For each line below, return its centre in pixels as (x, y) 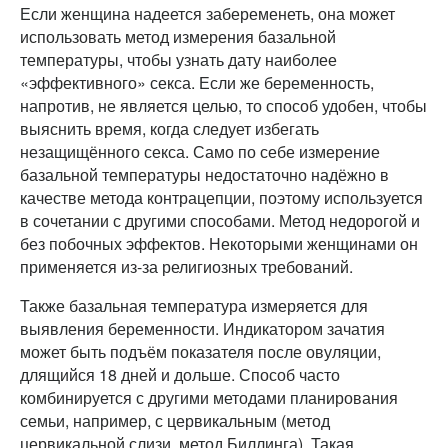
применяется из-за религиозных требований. (186, 266)
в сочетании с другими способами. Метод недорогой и (220, 220)
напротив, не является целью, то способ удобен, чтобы (223, 105)
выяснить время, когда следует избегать (169, 128)
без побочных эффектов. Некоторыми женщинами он (219, 243)
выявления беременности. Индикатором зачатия (202, 328)
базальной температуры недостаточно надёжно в (204, 174)
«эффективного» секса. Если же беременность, (197, 82)
